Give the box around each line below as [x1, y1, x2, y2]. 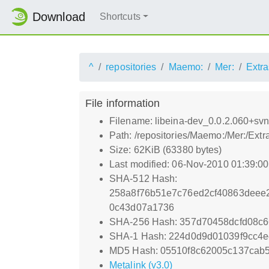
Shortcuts [99, 11, 141, 22]
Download [32, 10, 85, 24]
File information [85, 96, 160, 109]
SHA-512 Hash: [109, 173, 178, 184]
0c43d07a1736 [109, 202, 175, 213]
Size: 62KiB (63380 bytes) [109, 144, 222, 155]
